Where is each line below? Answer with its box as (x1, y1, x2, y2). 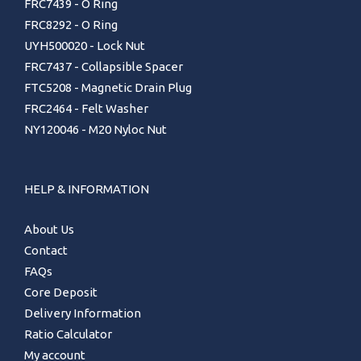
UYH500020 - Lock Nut (24, 39, 145, 53)
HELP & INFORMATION (24, 182, 149, 197)
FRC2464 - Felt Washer (24, 102, 148, 116)
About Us (24, 222, 74, 237)
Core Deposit (24, 285, 98, 300)
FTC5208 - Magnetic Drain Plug (24, 81, 192, 95)
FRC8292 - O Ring (24, 18, 118, 32)
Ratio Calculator (24, 327, 112, 342)
